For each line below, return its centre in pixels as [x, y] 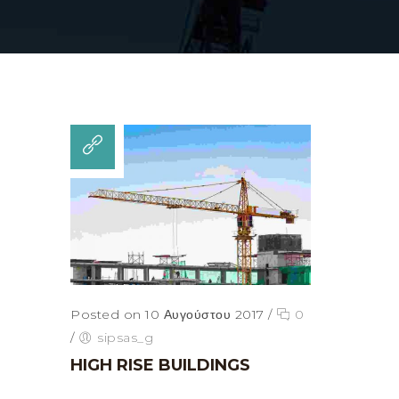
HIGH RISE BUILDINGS [160, 366]
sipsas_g [125, 338]
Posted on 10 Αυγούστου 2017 [167, 315]
